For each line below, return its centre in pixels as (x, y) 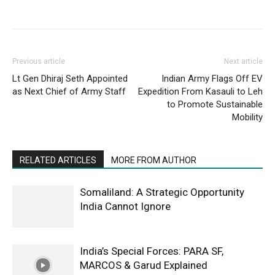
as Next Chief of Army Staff (69, 91)
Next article (243, 61)
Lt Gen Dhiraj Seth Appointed (70, 78)
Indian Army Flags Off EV (212, 78)
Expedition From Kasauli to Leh (200, 91)
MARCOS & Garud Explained (144, 265)
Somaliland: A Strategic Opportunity (162, 192)
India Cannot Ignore (125, 206)
